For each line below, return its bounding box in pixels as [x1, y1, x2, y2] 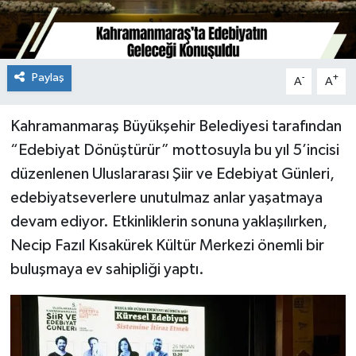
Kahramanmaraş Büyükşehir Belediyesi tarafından [10, 118, 342, 135]
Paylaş [31, 72, 64, 84]
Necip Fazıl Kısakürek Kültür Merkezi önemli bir [10, 238, 324, 254]
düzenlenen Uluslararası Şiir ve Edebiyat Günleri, [10, 166, 335, 183]
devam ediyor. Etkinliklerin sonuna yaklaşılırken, [10, 214, 327, 230]
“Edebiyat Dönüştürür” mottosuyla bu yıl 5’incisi [10, 142, 339, 159]
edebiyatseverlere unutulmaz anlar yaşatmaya [10, 190, 323, 207]
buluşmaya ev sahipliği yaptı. [10, 261, 204, 278]
